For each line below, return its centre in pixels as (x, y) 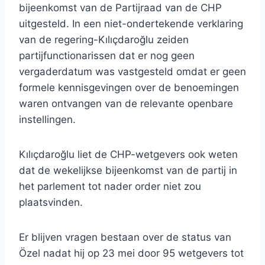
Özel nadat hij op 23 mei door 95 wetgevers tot (131, 253)
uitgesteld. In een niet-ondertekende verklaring (131, 24)
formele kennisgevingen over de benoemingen (129, 88)
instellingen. (47, 120)
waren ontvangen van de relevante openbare (126, 104)
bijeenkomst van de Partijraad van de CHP (120, 8)
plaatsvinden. (51, 203)
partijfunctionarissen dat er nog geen (107, 56)
